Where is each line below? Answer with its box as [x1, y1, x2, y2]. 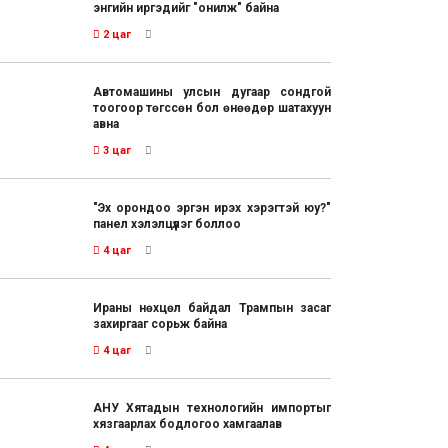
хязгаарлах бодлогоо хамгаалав [92, 417, 282, 432]
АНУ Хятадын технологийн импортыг [92, 401, 331, 416]
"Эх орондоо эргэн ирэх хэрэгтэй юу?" [92, 201, 331, 216]
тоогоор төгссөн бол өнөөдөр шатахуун [92, 101, 331, 116]
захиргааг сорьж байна [92, 317, 227, 332]
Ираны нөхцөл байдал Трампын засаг [92, 301, 331, 316]
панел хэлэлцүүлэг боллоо [92, 217, 241, 232]
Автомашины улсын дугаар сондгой [92, 85, 331, 100]
